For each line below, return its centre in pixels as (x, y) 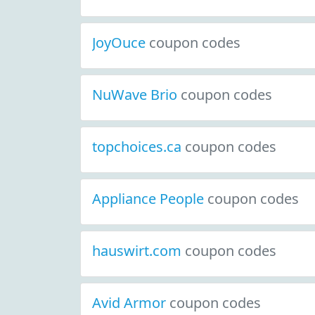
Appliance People (150, 199)
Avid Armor (131, 303)
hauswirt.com (139, 251)
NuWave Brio (136, 95)
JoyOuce (121, 43)
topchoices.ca (139, 147)
